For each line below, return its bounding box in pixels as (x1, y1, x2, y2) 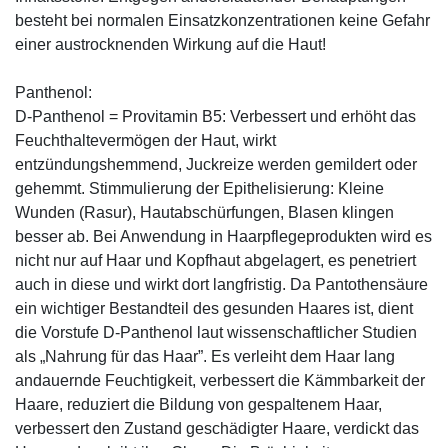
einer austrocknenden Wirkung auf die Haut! (15, 35, 326, 53)
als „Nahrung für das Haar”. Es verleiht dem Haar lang (15, 347, 395, 365)
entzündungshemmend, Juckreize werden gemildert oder (15, 155, 417, 173)
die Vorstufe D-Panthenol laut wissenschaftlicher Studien (15, 323, 417, 341)
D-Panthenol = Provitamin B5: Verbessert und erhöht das (15, 107, 416, 125)
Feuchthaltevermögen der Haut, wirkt (15, 131, 276, 149)
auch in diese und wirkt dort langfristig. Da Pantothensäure (15, 275, 428, 293)
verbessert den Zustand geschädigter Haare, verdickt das (15, 419, 419, 437)
